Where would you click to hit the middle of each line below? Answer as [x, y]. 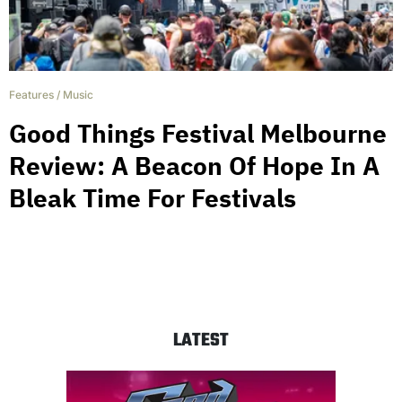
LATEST [201, 340]
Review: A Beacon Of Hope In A [194, 165]
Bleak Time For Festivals [153, 197]
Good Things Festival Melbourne [198, 133]
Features [31, 94]
